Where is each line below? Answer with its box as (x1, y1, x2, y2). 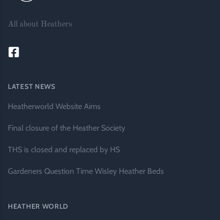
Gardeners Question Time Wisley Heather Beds (8, 166, 164, 176)
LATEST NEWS (8, 82, 55, 91)
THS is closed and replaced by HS (8, 145, 120, 154)
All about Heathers (8, 21, 72, 28)
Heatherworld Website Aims (8, 102, 101, 111)
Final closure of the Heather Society (8, 123, 125, 133)
